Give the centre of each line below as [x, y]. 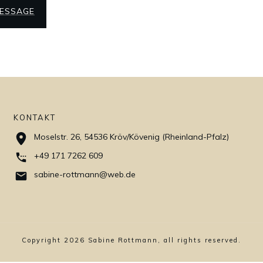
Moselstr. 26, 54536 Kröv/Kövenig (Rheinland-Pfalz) [133, 137]
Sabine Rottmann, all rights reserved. [163, 240]
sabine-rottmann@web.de [85, 174]
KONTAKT [35, 117]
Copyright [43, 240]
